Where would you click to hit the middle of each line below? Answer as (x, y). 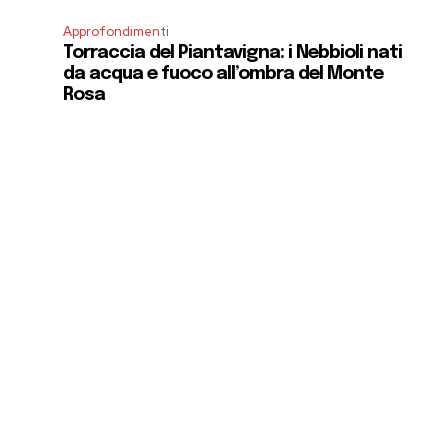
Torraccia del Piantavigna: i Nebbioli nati (233, 53)
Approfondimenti (116, 32)
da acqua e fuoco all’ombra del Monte (223, 74)
